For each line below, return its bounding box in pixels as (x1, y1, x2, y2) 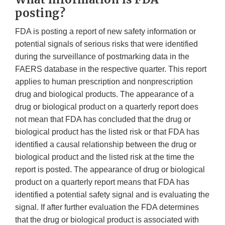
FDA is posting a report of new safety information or (15, 27, 196, 36)
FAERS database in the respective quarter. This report (15, 65, 206, 74)
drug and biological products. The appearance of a (15, 90, 194, 99)
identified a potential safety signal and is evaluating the (15, 190, 209, 199)
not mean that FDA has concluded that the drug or (15, 115, 191, 124)
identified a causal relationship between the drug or (15, 140, 196, 149)
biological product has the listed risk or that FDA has (15, 128, 199, 137)
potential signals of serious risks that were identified (15, 40, 198, 49)
